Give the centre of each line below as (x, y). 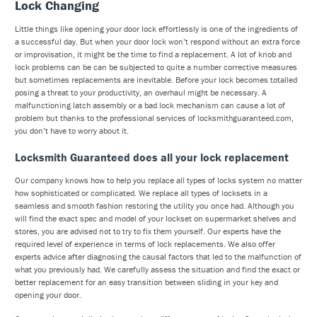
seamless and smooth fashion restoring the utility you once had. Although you (155, 206)
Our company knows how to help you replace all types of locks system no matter (158, 180)
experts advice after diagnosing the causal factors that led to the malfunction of (158, 257)
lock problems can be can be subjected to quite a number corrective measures (156, 67)
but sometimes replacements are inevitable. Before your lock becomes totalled (156, 80)
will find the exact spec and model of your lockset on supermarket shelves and (155, 218)
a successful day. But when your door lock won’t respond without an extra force (157, 41)
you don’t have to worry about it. (72, 131)
